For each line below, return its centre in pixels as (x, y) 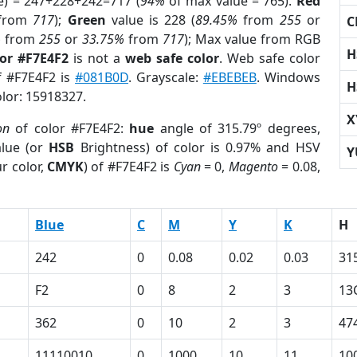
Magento (253, 167)
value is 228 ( (151, 20)
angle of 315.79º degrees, (237, 128)
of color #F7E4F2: (70, 128)
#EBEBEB (229, 77)
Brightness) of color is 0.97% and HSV (197, 147)
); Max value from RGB (252, 39)
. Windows (288, 77)
